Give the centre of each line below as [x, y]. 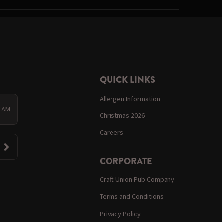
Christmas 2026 [122, 115]
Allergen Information [130, 98]
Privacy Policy [120, 213]
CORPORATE [126, 161]
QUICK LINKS [128, 80]
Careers [112, 133]
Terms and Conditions [132, 196]
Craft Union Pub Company [137, 180]
